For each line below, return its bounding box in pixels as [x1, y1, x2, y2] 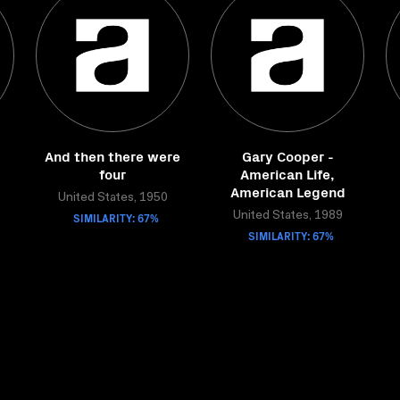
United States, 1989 [232, 210, 343, 222]
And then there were [45, 146, 180, 165]
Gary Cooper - [241, 146, 334, 165]
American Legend [229, 181, 346, 201]
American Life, [240, 163, 335, 183]
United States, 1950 [57, 192, 168, 204]
